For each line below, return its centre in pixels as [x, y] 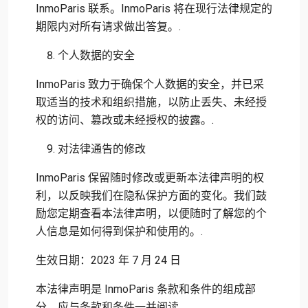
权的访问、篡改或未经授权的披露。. [125, 120]
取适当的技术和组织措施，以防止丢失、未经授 [151, 102]
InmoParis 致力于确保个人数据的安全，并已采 [150, 84]
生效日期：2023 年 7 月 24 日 [108, 260]
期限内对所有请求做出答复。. [108, 26]
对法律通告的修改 [102, 149]
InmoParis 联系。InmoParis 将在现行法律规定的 [154, 9]
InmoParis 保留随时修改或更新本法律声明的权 [150, 178]
